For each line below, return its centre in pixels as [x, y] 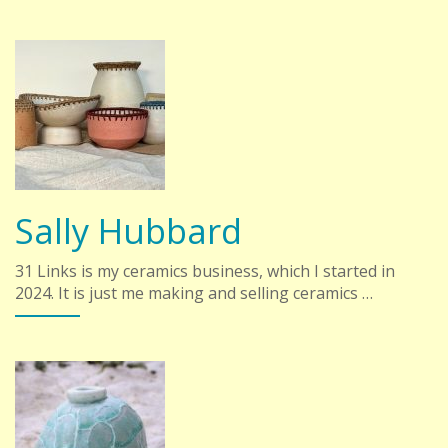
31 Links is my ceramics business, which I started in [205, 270]
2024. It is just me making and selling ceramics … [194, 292]
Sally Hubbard [128, 230]
